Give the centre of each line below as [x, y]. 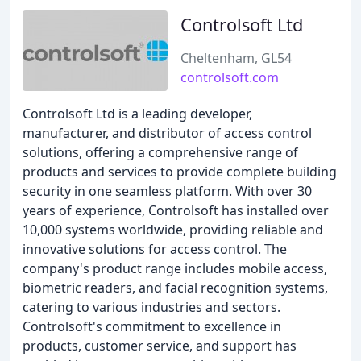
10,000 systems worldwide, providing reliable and [173, 230]
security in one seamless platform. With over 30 [167, 191]
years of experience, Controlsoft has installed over [176, 210]
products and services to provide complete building [180, 172]
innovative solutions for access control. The [155, 249]
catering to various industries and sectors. [151, 307]
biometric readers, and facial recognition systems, [175, 288]
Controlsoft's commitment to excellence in [152, 326]
